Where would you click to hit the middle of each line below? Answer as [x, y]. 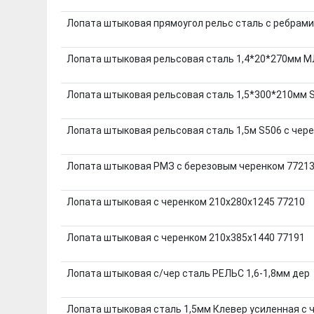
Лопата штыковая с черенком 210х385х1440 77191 [185, 237]
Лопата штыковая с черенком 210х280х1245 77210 [185, 202]
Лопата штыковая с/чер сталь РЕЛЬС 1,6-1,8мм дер [188, 273]
